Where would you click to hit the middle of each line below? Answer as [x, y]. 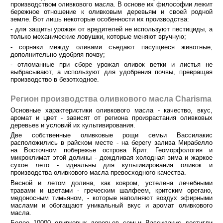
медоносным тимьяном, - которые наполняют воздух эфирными [111, 198]
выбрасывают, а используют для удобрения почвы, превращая [111, 72]
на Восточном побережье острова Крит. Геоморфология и [111, 150]
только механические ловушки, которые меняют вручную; [98, 37]
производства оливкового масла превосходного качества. [98, 173]
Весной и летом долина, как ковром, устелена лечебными [111, 183]
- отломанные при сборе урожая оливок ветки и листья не [111, 65]
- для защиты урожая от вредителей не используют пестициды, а [111, 29]
